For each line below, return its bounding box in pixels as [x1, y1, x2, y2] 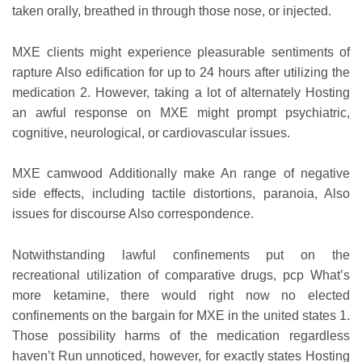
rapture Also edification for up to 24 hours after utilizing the [12, 65, 350, 79]
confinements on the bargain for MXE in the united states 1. [12, 309, 350, 323]
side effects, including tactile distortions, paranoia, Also [12, 187, 350, 201]
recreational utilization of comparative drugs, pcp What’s [12, 268, 350, 283]
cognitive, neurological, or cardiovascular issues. [12, 125, 290, 140]
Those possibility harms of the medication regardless [12, 329, 350, 343]
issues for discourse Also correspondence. [12, 207, 254, 221]
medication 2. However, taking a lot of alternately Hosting [12, 85, 350, 99]
